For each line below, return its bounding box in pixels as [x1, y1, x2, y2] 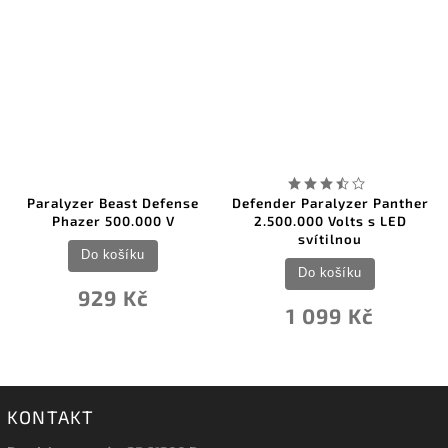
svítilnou [298, 230, 362, 247]
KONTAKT [7, 405, 95, 428]
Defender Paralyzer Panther [231, 194, 429, 211]
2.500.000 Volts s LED [253, 212, 407, 229]
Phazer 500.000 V [51, 212, 175, 229]
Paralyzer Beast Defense [27, 194, 199, 211]
